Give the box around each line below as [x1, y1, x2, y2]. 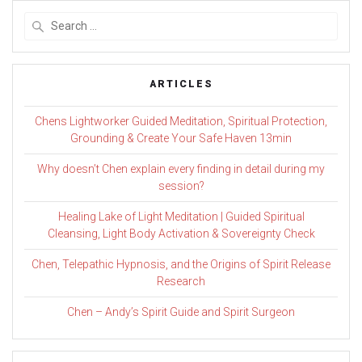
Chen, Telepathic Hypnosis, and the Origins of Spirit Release [32, 257, 330, 271]
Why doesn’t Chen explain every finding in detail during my [37, 162, 325, 175]
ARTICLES [149, 78, 213, 90]
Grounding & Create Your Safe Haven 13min [70, 131, 292, 145]
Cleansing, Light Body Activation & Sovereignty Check [47, 226, 315, 240]
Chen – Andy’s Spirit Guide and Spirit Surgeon [67, 305, 295, 318]
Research [157, 274, 205, 288]
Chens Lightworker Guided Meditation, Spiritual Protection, [35, 114, 327, 128]
